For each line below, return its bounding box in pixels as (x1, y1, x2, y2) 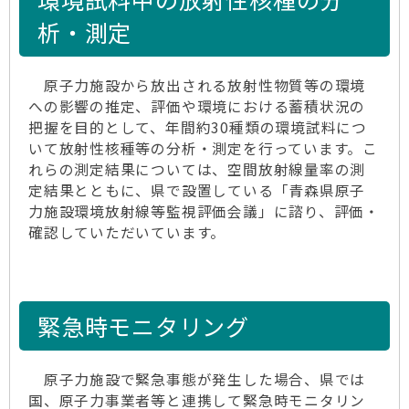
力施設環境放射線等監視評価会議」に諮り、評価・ (28, 201, 381, 222)
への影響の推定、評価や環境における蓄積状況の (28, 96, 366, 117)
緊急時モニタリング (37, 309, 250, 342)
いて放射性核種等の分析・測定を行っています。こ (28, 138, 379, 159)
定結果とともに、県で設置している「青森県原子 (28, 180, 366, 201)
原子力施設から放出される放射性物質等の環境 (28, 75, 366, 96)
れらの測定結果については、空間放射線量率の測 (28, 159, 366, 180)
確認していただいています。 (28, 222, 226, 243)
